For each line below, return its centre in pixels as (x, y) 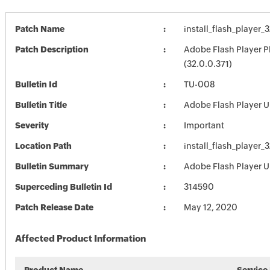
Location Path (43, 146)
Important (204, 125)
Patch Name (39, 29)
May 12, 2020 (210, 207)
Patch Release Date (54, 207)
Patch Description (52, 49)
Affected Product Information (80, 238)
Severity (32, 125)
